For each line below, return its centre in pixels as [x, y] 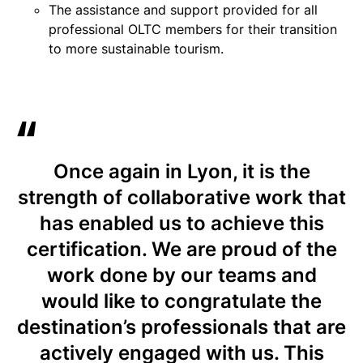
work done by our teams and [181, 275]
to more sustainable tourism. [136, 49]
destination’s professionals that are [181, 327]
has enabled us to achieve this [181, 223]
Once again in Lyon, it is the [181, 171]
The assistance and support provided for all [183, 10]
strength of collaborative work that [181, 197]
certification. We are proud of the [181, 249]
